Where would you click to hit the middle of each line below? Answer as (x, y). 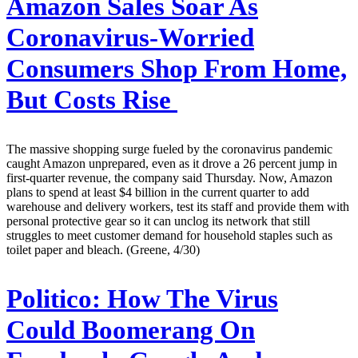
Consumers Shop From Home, (177, 68)
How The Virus (189, 298)
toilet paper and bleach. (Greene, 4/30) (103, 249)
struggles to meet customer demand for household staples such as (169, 235)
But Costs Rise (92, 99)
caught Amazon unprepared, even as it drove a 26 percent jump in (172, 163)
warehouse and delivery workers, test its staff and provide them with (178, 206)
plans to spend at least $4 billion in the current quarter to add (158, 192)
